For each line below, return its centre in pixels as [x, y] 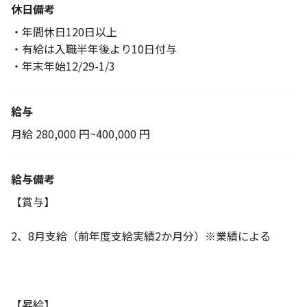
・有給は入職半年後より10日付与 [94, 49]
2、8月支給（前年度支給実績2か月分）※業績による [141, 236]
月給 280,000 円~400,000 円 [81, 134]
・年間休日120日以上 [64, 32]
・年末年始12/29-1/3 [63, 66]
